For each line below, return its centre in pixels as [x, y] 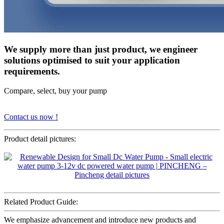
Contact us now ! [31, 116]
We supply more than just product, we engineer [101, 49]
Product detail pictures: [40, 138]
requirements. [32, 71]
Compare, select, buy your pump [55, 90]
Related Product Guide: [41, 201]
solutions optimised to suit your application [92, 60]
